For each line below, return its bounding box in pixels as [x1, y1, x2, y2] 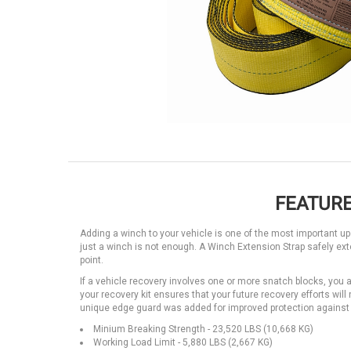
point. [80, 255, 103, 266]
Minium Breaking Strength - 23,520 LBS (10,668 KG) [93, 324, 313, 335]
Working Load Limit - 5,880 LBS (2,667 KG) [93, 337, 273, 348]
